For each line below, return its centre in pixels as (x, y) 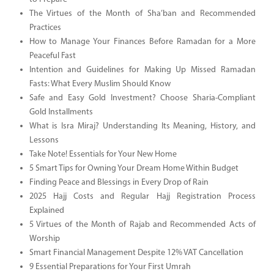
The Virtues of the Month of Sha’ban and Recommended (142, 13)
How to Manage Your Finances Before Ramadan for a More (142, 42)
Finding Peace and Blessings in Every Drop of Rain (119, 182)
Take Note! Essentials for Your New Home (103, 154)
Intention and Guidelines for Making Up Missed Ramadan (142, 70)
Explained (46, 210)
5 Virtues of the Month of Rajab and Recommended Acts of (142, 224)
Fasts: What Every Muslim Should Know (100, 84)
